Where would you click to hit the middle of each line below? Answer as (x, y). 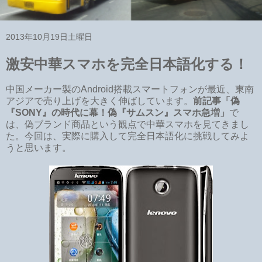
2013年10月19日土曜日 (49, 37)
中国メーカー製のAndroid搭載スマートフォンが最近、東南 (130, 89)
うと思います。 (39, 147)
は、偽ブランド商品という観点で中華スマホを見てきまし (127, 124)
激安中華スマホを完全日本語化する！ (127, 64)
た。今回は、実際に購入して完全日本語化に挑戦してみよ (127, 136)
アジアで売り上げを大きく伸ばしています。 (99, 101)
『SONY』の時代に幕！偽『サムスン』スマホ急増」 (118, 112)
